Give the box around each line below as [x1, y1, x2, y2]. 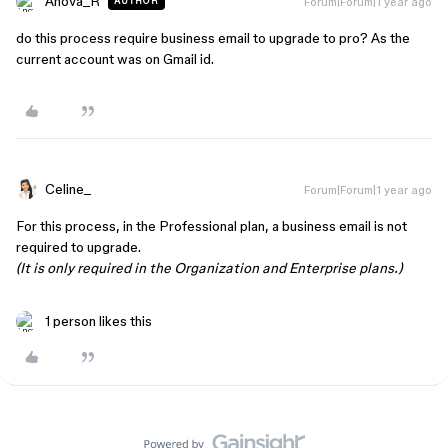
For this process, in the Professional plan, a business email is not [16, 218, 407, 234]
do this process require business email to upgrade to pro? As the [16, 30, 410, 46]
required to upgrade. [16, 239, 141, 255]
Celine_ [45, 181, 91, 197]
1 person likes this [45, 313, 152, 329]
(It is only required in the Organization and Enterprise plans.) [16, 260, 402, 276]
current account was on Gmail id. [16, 51, 214, 67]
